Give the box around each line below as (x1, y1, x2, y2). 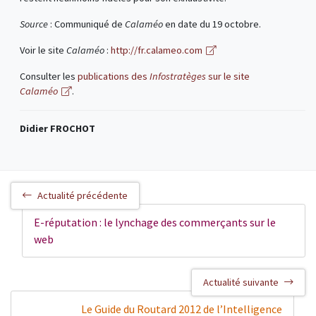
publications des (77, 70, 150, 83)
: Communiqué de (49, 18, 125, 31)
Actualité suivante (203, 275, 279, 288)
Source (19, 18, 50, 31)
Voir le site (19, 44, 66, 57)
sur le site (205, 70, 250, 83)
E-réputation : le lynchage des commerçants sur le (34, 214, 276, 229)
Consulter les (19, 70, 78, 83)
